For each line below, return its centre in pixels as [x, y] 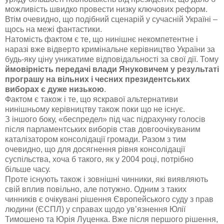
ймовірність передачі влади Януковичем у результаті [112, 69]
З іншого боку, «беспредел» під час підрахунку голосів [105, 119]
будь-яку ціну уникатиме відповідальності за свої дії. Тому [112, 59]
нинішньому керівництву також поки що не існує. [95, 109]
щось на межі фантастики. [53, 29]
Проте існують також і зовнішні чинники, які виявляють [106, 179]
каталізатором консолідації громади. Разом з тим [95, 139]
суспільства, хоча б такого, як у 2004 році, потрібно [99, 159]
